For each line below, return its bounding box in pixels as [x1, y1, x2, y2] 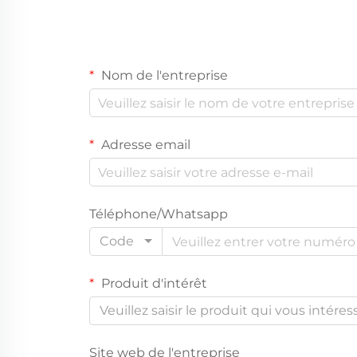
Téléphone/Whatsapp [89, 206, 228, 222]
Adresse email [98, 137, 190, 153]
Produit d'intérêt [98, 276, 207, 292]
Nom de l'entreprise [98, 68, 228, 84]
